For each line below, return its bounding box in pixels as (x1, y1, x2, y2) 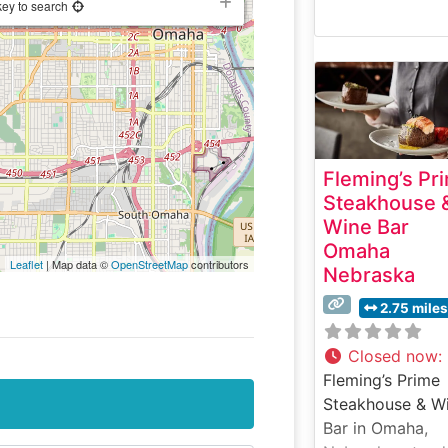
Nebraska (322, 262, 415, 287)
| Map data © (42, 256, 111, 273)
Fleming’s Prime (322, 369, 440, 390)
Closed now (347, 345, 438, 366)
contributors (187, 256, 249, 273)
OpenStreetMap (110, 256, 188, 273)
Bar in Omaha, (322, 417, 428, 438)
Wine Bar (322, 214, 409, 239)
